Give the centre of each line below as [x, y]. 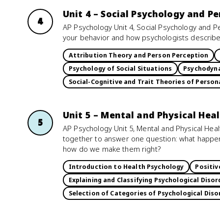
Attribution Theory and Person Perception [138, 55]
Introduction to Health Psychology [126, 166]
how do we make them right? [112, 149]
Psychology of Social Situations [120, 68]
